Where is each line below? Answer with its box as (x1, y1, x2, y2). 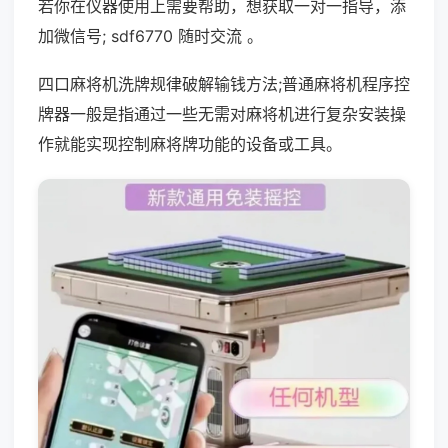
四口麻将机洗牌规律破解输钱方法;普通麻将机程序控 (38, 74, 410, 94)
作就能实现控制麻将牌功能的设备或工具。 (38, 134, 342, 154)
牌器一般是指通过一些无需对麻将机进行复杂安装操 (38, 104, 406, 124)
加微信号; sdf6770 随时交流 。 (38, 26, 263, 46)
